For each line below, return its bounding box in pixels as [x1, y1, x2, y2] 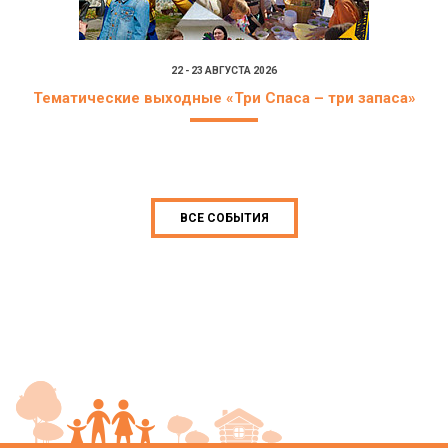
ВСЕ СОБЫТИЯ [179, 211, 269, 225]
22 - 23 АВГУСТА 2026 [171, 65, 277, 76]
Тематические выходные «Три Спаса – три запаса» [32, 89, 416, 107]
